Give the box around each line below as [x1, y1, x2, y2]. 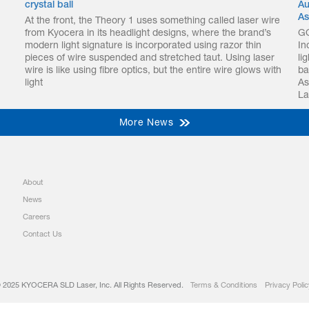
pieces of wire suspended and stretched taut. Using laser [24, 54, 275, 63]
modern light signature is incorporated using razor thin [24, 41, 262, 51]
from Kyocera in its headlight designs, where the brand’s [24, 29, 272, 39]
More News [119, 119, 174, 128]
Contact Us [23, 231, 62, 239]
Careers [23, 214, 50, 221]
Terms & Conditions [190, 282, 257, 290]
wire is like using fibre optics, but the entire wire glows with [24, 66, 282, 76]
